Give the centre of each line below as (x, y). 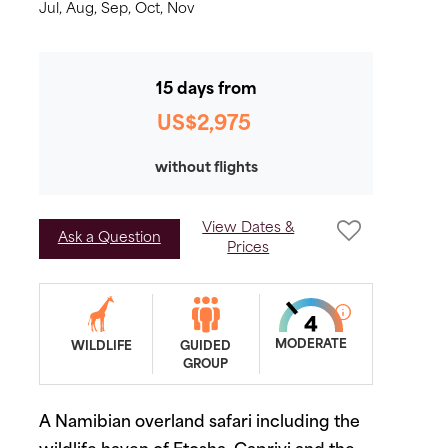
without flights (206, 168)
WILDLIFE (101, 347)
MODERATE (310, 345)
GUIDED (206, 347)
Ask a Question (109, 238)
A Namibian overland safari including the (199, 423)
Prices (248, 248)
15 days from (206, 90)
